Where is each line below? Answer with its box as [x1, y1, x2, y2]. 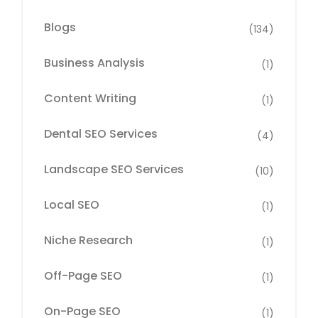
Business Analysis [44, 55, 145, 71]
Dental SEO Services [44, 126, 158, 142]
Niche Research [44, 232, 133, 248]
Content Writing [44, 90, 136, 106]
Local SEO [44, 197, 99, 213]
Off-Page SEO [44, 268, 122, 284]
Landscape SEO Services [44, 161, 184, 177]
